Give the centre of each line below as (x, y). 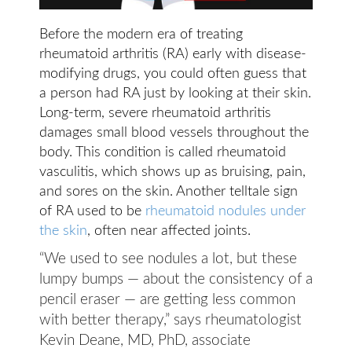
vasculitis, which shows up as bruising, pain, (172, 172)
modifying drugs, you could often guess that (173, 74)
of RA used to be (92, 211)
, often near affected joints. (169, 231)
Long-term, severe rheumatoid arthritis (155, 113)
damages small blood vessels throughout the (174, 133)
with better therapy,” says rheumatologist (170, 320)
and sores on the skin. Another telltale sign (169, 192)
